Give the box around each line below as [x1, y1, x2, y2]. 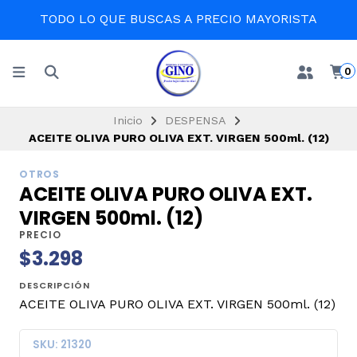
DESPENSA [164, 113, 226, 127]
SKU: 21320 [33, 336, 92, 352]
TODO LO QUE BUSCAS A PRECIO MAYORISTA [40, 11, 317, 26]
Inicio [112, 113, 143, 127]
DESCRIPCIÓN [19, 279, 90, 292]
